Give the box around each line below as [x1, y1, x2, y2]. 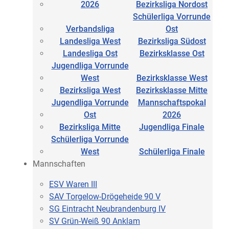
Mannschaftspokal [138, 97, 206, 107]
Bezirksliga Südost [138, 36, 206, 46]
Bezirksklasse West [136, 73, 208, 83]
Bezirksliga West [59, 85, 121, 95]
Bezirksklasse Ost [139, 48, 204, 58]
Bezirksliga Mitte [59, 122, 121, 132]
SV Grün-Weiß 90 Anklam [49, 216, 140, 226]
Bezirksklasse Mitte [136, 85, 208, 95]
